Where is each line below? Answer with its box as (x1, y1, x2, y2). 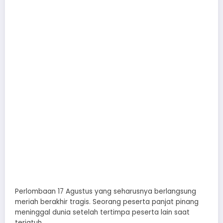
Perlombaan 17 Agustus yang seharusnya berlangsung (15, 187, 196, 196)
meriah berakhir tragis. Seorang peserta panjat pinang (15, 197, 199, 207)
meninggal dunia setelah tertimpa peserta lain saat (15, 208, 190, 217)
